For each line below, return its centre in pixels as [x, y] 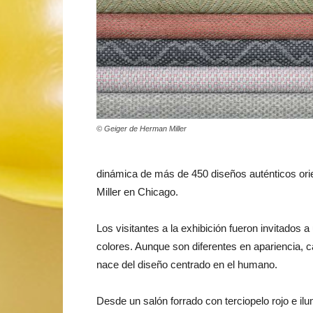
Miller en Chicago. [137, 192]
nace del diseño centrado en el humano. [187, 265]
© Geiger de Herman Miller [141, 129]
